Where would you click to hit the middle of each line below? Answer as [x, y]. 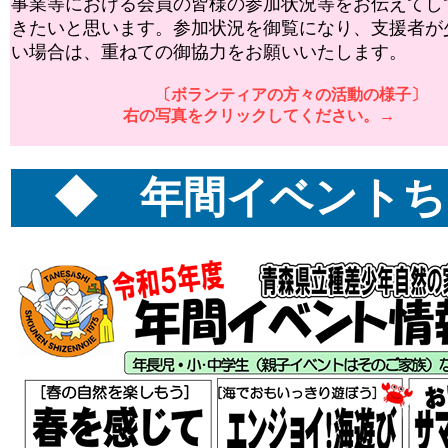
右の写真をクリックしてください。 [195, 115]
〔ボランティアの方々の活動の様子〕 [291, 94]
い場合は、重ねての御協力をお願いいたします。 [209, 52]
